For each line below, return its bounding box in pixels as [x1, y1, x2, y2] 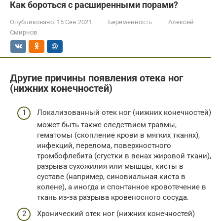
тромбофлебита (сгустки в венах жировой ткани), [37, 151, 211, 160]
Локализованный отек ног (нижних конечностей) [37, 108, 211, 117]
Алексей [168, 18, 194, 26]
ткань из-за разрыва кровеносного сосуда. [37, 192, 189, 202]
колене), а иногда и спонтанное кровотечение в [37, 182, 206, 191]
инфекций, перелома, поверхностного [37, 141, 171, 150]
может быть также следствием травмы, [37, 120, 177, 129]
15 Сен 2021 [57, 18, 92, 26]
